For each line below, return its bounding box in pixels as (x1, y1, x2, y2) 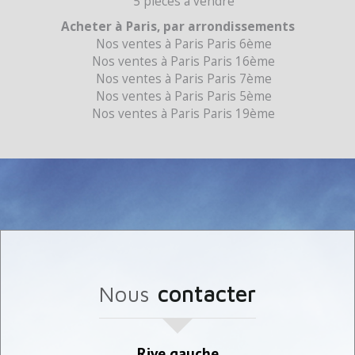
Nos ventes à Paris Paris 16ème (101, 52, 275, 70)
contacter (158, 281, 256, 307)
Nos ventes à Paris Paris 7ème (105, 70, 272, 87)
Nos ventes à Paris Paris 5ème (105, 87, 272, 105)
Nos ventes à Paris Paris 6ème (105, 35, 272, 52)
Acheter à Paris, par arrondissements (69, 17, 295, 35)
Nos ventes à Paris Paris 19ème (101, 105, 275, 122)
